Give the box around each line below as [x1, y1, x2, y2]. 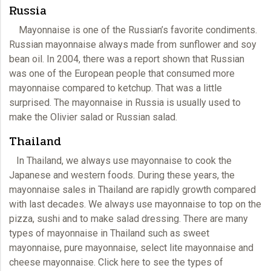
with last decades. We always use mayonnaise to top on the [9, 198, 261, 210]
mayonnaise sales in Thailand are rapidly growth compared [9, 183, 256, 195]
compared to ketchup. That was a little [60, 82, 222, 94]
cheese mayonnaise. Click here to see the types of [9, 256, 223, 268]
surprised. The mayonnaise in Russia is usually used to [9, 96, 241, 108]
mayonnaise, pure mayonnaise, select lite [9, 241, 183, 253]
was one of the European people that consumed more [9, 67, 235, 79]
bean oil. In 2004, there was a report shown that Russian [9, 53, 244, 65]
